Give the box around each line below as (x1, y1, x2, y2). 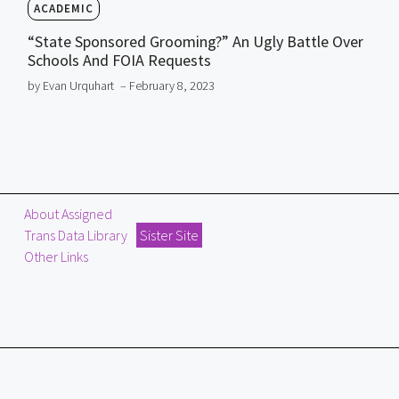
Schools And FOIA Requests (27, 50, 211, 71)
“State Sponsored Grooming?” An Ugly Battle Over (27, 31, 363, 53)
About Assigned (24, 205, 113, 224)
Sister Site (140, 226, 199, 245)
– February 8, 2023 (119, 77, 215, 94)
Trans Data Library (24, 226, 128, 245)
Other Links (24, 248, 89, 266)
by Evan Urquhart (27, 77, 114, 94)
